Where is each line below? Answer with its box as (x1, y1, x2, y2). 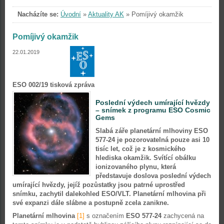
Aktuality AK (88, 10, 124, 18)
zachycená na (163, 212, 204, 219)
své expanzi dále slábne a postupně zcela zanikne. (12, 199, 169, 206)
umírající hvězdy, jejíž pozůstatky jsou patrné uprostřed (12, 181, 185, 188)
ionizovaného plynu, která (95, 163, 176, 170)
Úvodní (60, 10, 81, 18)
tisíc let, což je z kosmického (95, 145, 185, 152)
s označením (84, 212, 126, 219)
